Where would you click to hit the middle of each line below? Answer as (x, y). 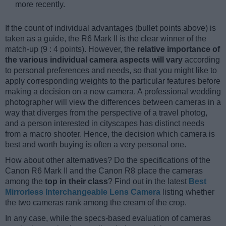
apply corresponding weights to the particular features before (113, 81)
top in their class (76, 182)
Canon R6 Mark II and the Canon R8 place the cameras (104, 171)
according (201, 60)
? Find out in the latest (148, 182)
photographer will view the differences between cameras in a (113, 102)
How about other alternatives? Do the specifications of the (108, 160)
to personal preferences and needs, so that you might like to (111, 71)
